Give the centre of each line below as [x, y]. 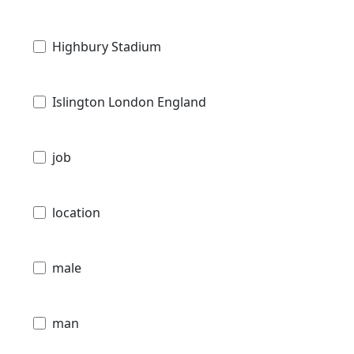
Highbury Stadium [107, 47]
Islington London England [129, 102]
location [76, 213]
